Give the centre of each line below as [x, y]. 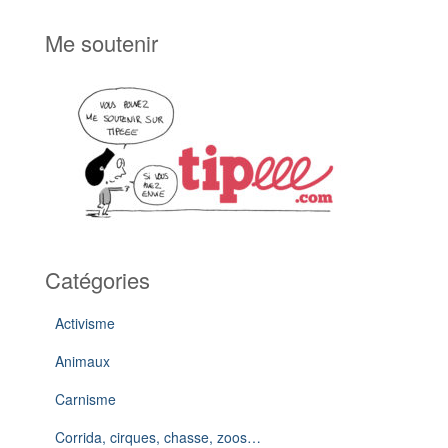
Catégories [97, 279]
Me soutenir [101, 42]
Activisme [85, 322]
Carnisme [85, 398]
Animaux [82, 360]
